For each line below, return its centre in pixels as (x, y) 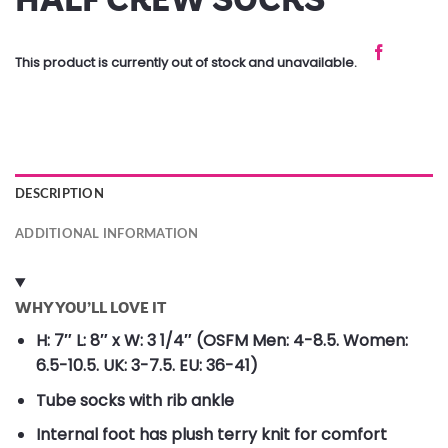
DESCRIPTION (59, 194)
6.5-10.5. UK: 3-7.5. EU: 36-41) (146, 366)
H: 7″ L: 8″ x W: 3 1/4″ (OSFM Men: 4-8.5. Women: (221, 341)
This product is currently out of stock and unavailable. (186, 62)
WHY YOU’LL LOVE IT (90, 308)
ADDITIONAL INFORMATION (107, 234)
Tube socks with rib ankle (134, 400)
